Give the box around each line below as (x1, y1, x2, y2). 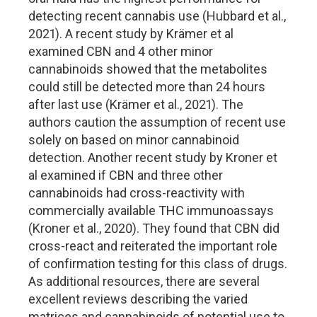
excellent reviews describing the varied (28, 292, 248, 306)
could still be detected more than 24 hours (28, 79, 265, 94)
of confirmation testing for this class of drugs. (28, 256, 287, 271)
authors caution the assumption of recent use (28, 115, 286, 129)
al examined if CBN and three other (28, 168, 223, 183)
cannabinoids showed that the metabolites (28, 62, 267, 76)
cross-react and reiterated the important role (28, 238, 277, 253)
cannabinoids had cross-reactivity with (28, 185, 245, 200)
